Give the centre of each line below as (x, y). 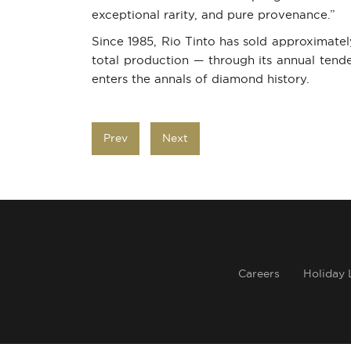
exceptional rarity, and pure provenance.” (213, 15)
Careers (259, 274)
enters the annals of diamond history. (201, 80)
